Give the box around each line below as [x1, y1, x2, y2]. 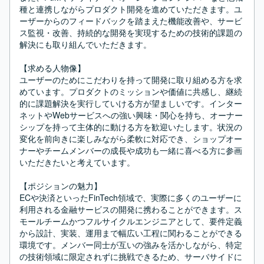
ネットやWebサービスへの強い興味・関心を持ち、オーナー [19, 109, 243, 121]
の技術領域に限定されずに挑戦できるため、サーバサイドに [19, 250, 242, 262]
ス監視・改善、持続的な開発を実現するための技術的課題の [19, 27, 242, 38]
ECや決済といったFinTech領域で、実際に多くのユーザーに [19, 192, 242, 203]
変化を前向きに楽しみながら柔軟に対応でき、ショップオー [19, 133, 242, 144]
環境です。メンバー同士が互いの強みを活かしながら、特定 [19, 239, 242, 250]
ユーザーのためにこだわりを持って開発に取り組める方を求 [19, 74, 242, 85]
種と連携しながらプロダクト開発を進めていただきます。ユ [19, 3, 242, 15]
